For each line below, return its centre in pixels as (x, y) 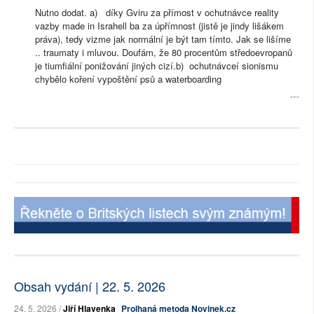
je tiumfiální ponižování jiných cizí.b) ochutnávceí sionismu (157, 66)
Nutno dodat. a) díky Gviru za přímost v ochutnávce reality (157, 13)
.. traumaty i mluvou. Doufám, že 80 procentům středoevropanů (164, 53)
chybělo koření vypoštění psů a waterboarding (132, 79)
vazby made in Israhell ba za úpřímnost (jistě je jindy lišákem (159, 26)
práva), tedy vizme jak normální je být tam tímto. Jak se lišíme (163, 39)
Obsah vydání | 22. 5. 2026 (90, 286)
